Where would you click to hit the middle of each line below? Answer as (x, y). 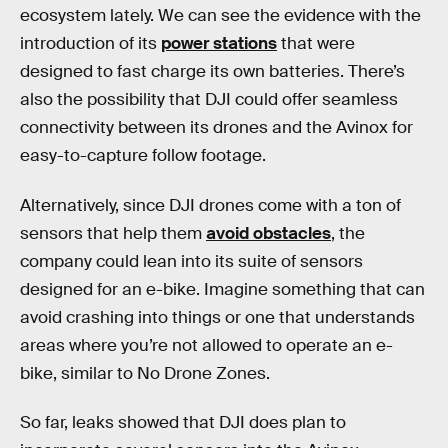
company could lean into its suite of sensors (191, 261)
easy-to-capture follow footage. (143, 155)
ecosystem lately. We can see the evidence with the (220, 15)
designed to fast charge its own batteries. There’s (212, 71)
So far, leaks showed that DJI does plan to (183, 423)
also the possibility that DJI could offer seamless (209, 99)
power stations (219, 43)
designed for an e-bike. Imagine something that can (222, 289)
